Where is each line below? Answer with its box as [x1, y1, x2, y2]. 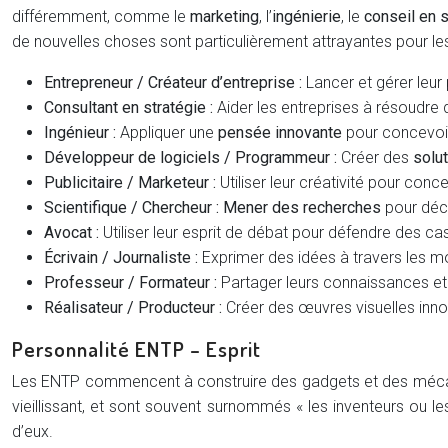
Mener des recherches [223, 198, 381, 217]
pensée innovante [218, 123, 342, 142]
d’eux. [12, 422, 53, 441]
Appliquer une [116, 123, 218, 142]
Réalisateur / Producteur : [44, 298, 222, 317]
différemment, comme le [12, 7, 190, 26]
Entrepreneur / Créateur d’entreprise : [44, 73, 302, 92]
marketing [190, 7, 259, 26]
